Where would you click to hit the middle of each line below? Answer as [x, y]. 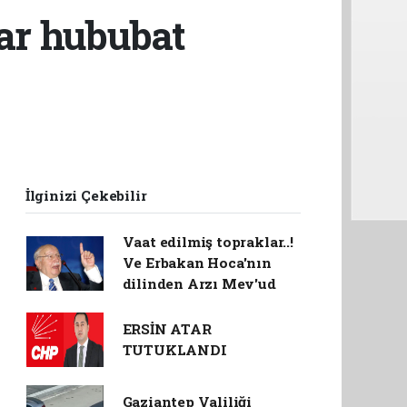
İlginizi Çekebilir [86, 195]
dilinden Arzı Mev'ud [199, 283]
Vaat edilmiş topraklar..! [208, 242]
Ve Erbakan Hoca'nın [197, 263]
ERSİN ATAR [167, 329]
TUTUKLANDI [174, 350]
